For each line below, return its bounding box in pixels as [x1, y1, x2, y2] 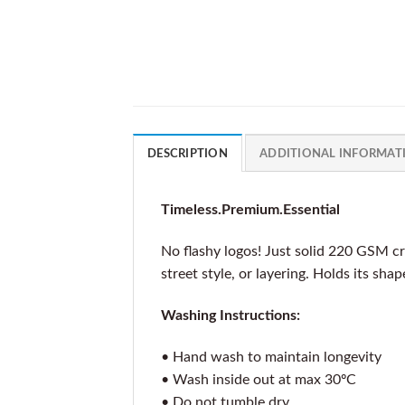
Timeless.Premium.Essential [161, 202, 340, 218]
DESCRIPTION [147, 148, 228, 160]
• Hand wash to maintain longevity [161, 349, 381, 364]
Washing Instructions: [161, 308, 300, 324]
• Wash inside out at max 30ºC [161, 372, 356, 387]
